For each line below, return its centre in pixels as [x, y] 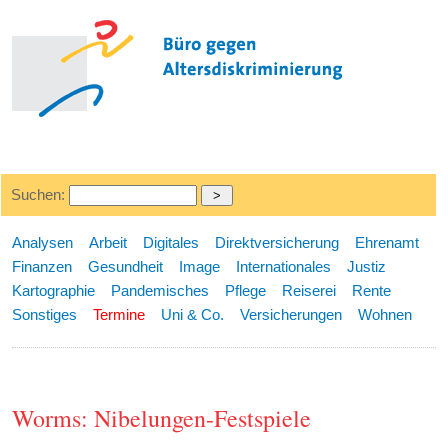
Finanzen [42, 266]
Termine [119, 314]
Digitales [171, 242]
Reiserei [309, 290]
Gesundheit [126, 266]
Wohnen [385, 314]
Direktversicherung [277, 242]
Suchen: [39, 194]
